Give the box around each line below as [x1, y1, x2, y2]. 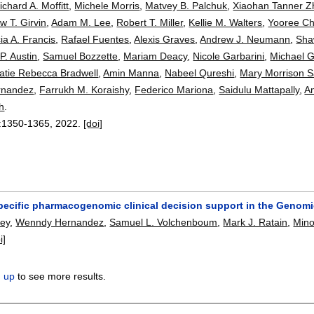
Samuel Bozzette [43, 50, 118, 62]
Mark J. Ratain [223, 217, 288, 228]
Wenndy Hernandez [15, 217, 104, 228]
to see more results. [15, 270, 107, 282]
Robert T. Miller [116, 16, 184, 28]
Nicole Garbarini [193, 50, 265, 62]
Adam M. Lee [51, 16, 111, 28]
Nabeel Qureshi [165, 67, 235, 78]
